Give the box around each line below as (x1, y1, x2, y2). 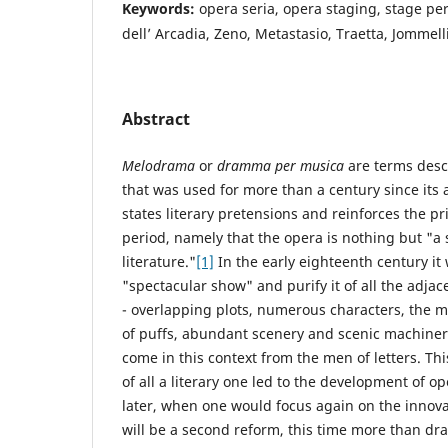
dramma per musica (217, 155, 344, 175)
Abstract (122, 107, 190, 130)
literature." (122, 251, 196, 271)
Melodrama (122, 155, 195, 175)
